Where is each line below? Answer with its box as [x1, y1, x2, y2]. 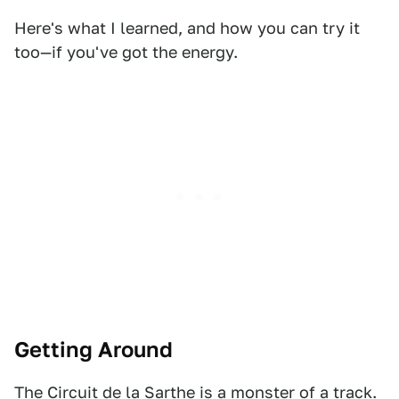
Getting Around [14, 337, 173, 362]
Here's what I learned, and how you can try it [14, 19, 360, 37]
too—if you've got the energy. [14, 43, 238, 61]
